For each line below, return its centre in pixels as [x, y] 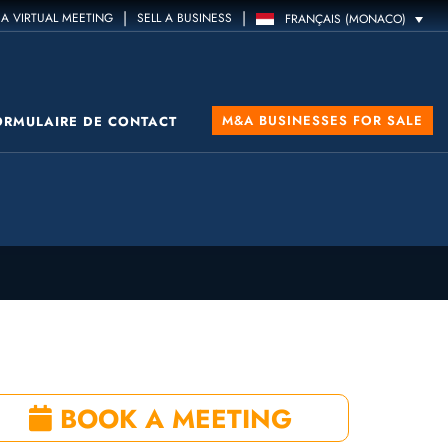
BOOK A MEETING [171, 419]
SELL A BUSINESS [185, 18]
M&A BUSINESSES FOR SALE [322, 120]
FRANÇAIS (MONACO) [346, 19]
